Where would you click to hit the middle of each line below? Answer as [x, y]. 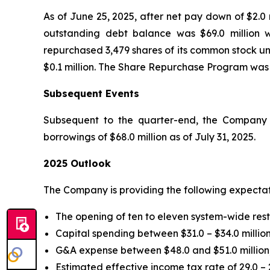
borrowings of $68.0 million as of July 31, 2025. [149, 137]
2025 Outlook [77, 163]
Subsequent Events [91, 93]
